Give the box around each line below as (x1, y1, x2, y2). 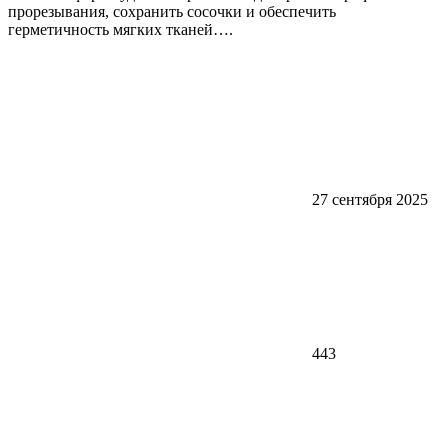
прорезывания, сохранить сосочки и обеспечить (8, 2, 336, 20)
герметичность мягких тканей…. (8, 20, 233, 38)
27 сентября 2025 (312, 190, 428, 208)
